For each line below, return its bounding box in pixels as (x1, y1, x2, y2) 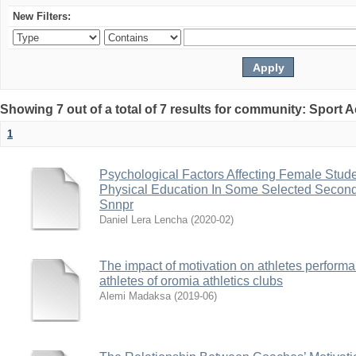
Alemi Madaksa (99, 290, 171, 302)
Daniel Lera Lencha (99, 214, 188, 226)
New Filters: (13, 10, 71, 22)
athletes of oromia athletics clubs (99, 274, 283, 288)
